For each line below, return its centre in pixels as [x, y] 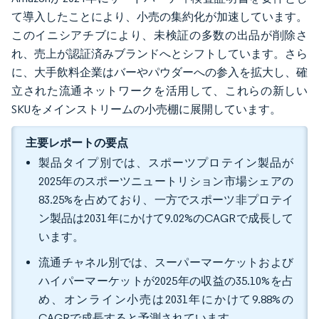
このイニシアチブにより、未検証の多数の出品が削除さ [159, 35]
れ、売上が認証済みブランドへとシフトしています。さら [159, 54]
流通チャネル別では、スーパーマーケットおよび [166, 262]
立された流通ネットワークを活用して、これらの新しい [159, 91]
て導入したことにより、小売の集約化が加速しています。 [159, 17]
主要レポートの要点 [77, 142]
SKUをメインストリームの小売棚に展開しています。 [146, 109]
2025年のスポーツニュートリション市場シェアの [166, 181]
